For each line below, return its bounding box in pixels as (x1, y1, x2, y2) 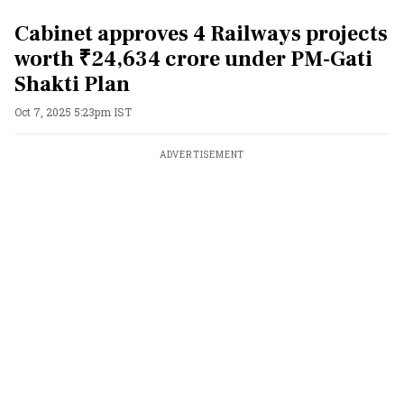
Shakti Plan (14, 70, 130, 98)
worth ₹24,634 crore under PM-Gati (14, 45, 372, 73)
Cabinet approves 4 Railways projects (14, 20, 388, 48)
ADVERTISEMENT (159, 149, 245, 161)
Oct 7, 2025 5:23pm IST (14, 105, 132, 119)
